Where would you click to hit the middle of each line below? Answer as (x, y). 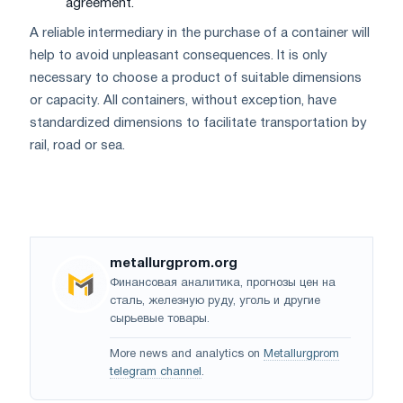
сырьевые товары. (160, 319)
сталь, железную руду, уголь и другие (215, 301)
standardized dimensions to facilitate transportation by (198, 123)
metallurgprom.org (174, 263)
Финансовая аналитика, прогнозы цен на (223, 283)
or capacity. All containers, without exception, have (183, 100)
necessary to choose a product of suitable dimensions (196, 78)
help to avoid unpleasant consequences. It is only (179, 55)
